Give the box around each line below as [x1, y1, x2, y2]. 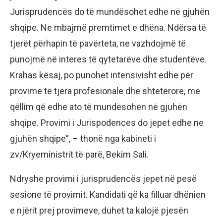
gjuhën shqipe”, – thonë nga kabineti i [10, 133, 156, 144]
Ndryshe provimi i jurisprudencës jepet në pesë [10, 173, 197, 184]
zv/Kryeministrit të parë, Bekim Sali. [10, 149, 149, 160]
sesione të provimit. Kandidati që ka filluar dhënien [10, 189, 206, 200]
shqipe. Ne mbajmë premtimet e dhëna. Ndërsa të [10, 22, 206, 33]
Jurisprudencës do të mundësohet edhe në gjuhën [10, 6, 210, 17]
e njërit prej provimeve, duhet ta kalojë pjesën [10, 205, 188, 216]
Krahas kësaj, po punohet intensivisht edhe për [10, 69, 193, 80]
